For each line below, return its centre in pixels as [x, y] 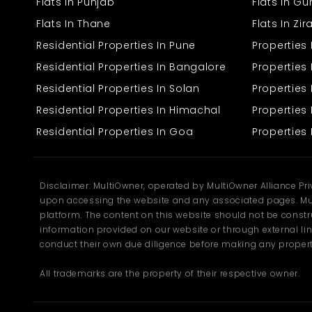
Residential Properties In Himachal [128, 110]
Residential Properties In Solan [118, 89]
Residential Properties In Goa [115, 132]
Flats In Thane [73, 24]
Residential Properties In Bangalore [131, 67]
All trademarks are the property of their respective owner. [170, 274]
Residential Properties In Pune [116, 46]
